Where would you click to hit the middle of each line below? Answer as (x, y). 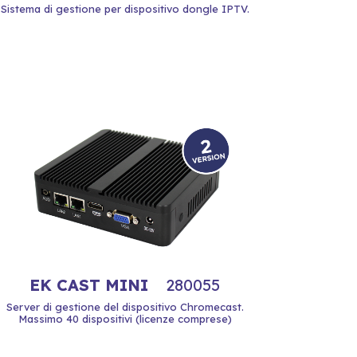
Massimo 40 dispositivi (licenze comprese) (125, 318)
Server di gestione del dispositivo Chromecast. (125, 306)
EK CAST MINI (91, 284)
